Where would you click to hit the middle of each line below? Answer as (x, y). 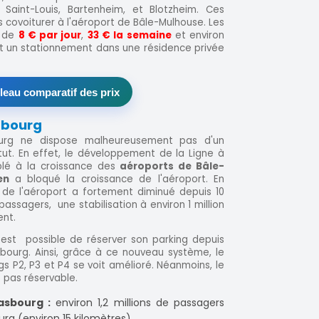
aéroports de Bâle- (172, 167)
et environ (198, 35)
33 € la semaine (129, 35)
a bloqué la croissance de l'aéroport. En (120, 179)
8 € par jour (50, 35)
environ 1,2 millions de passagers (137, 302)
